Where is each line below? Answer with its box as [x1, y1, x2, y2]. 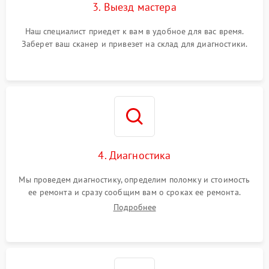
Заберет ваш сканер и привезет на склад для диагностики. [21, 38, 248, 49]
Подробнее [113, 202, 156, 213]
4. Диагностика [98, 148, 171, 162]
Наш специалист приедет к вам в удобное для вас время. [25, 26, 244, 37]
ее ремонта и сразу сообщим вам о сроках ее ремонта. [28, 187, 241, 198]
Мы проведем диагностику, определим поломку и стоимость [19, 174, 250, 185]
